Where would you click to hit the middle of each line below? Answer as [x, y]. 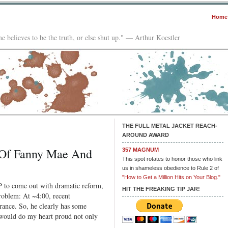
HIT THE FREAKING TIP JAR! [161, 189]
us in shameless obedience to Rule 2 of [170, 168]
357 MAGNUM [140, 149]
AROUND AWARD [146, 135]
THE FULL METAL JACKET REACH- [170, 125]
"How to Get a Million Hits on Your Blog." [171, 177]
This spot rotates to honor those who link [172, 159]
